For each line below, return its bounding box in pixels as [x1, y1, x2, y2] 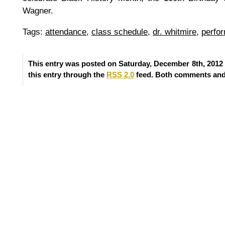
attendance [45, 27, 86, 37]
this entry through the [28, 70, 106, 79]
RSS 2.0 [106, 70, 134, 79]
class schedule [91, 27, 148, 37]
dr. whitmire [153, 27, 196, 37]
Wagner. [23, 6, 53, 16]
